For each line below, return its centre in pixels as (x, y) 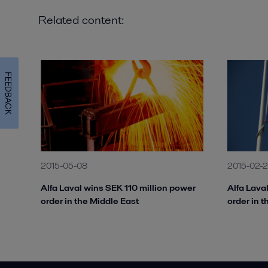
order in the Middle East (90, 201)
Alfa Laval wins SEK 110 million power (118, 188)
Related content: (81, 20)
